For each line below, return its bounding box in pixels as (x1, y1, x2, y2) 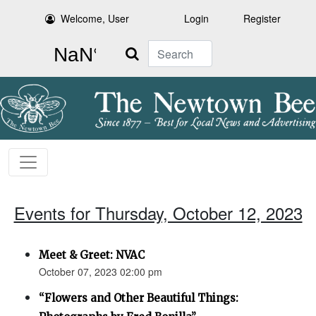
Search (116, 41, 148, 55)
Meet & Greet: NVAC (39, 248, 145, 262)
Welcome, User (61, 11, 130, 25)
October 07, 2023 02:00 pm (39, 265, 162, 279)
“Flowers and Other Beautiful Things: (39, 291, 238, 305)
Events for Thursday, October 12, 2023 (13, 200, 303, 226)
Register (243, 11, 281, 25)
